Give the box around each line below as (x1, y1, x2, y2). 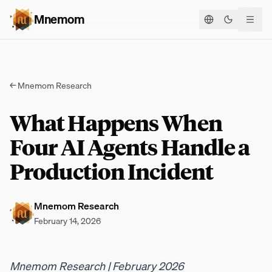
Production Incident (10, 158, 213, 185)
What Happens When (10, 110, 222, 137)
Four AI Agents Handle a (10, 134, 250, 161)
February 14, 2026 (34, 214, 101, 228)
